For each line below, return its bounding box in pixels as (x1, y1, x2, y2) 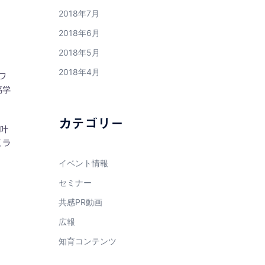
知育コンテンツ (58, 236, 117, 246)
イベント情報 (58, 158, 108, 168)
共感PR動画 (58, 197, 102, 207)
